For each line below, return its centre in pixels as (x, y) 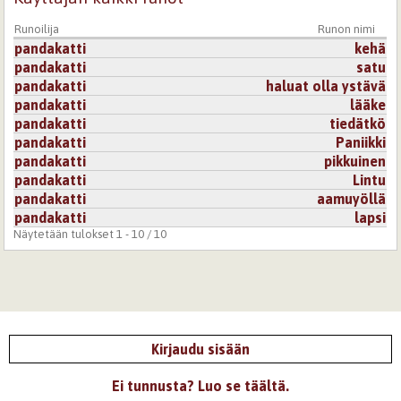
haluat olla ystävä (326, 85)
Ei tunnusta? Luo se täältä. (200, 385)
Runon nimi (347, 29)
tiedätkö (358, 123)
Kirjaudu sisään (200, 349)
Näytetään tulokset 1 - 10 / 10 (90, 234)
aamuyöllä (352, 198)
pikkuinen (355, 161)
